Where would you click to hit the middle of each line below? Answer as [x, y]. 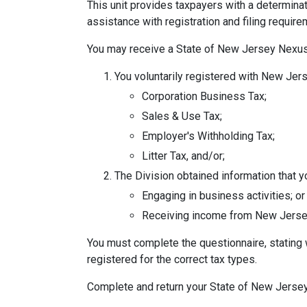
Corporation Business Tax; [204, 96]
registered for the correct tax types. [172, 259]
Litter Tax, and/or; [183, 156]
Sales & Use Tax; [182, 116]
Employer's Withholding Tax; [208, 136]
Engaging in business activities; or [223, 196]
